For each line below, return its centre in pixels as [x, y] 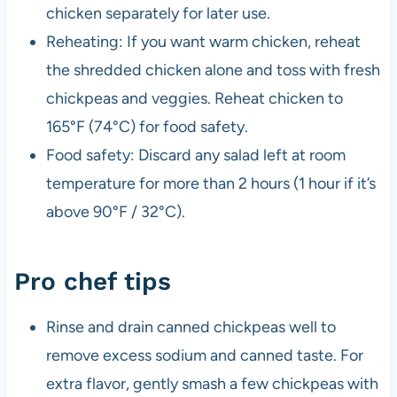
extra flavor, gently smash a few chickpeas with [212, 383]
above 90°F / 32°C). [115, 211]
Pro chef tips [92, 281]
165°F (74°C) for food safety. [147, 126]
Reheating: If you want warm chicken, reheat [203, 41]
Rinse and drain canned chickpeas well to [191, 327]
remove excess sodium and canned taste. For [204, 355]
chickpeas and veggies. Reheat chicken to [194, 98]
